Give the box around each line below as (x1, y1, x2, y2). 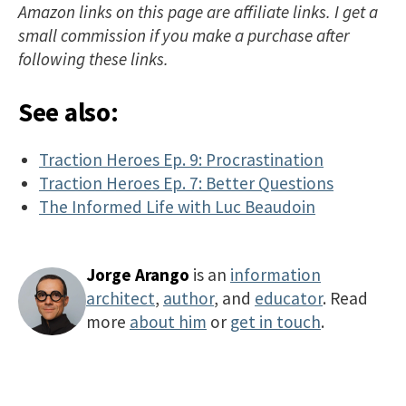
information (230, 263, 321, 285)
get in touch (230, 310, 321, 333)
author (163, 286, 214, 309)
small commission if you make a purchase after (18, 24, 350, 47)
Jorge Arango (86, 263, 189, 285)
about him (130, 310, 207, 333)
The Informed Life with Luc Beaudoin (39, 195, 316, 217)
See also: (18, 96, 119, 130)
